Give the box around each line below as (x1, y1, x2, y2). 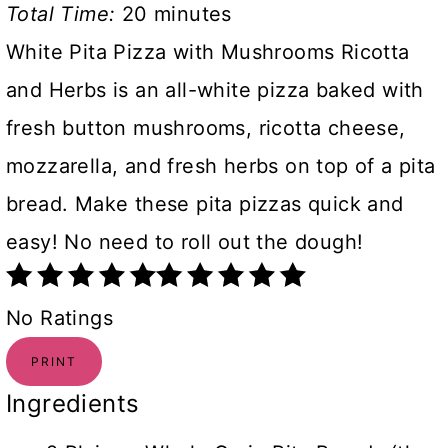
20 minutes (121, 2, 232, 27)
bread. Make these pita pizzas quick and (6, 192, 404, 217)
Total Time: (6, 2, 122, 27)
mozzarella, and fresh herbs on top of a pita (6, 154, 436, 179)
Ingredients (6, 389, 140, 419)
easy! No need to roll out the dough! (6, 230, 364, 255)
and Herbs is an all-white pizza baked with (6, 78, 424, 103)
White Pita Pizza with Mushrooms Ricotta (6, 40, 410, 65)
